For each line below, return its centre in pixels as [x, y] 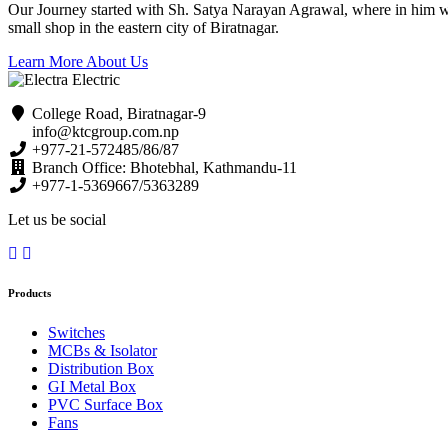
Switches [76, 333]
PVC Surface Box [105, 405]
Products [29, 293]
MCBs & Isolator [102, 351]
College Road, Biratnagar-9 [117, 113]
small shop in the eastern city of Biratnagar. [143, 27]
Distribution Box [101, 369]
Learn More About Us [78, 61]
